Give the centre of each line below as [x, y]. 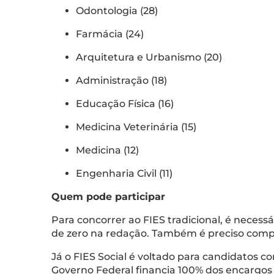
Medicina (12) [109, 150]
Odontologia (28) [118, 10]
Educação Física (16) [126, 103]
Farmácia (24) [111, 34]
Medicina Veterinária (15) [137, 127]
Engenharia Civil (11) [125, 173]
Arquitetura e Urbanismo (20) [150, 57]
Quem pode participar [108, 196]
